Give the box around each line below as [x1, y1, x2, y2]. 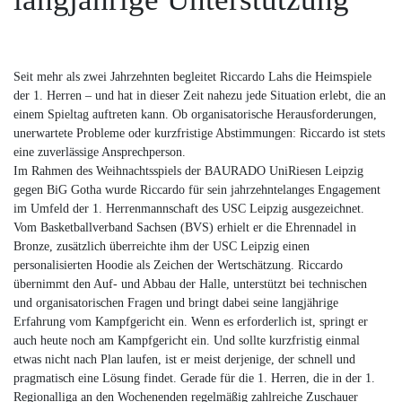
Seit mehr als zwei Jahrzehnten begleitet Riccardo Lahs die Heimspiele [13, 69, 371, 83]
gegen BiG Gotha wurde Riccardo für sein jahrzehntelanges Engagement [13, 182, 380, 197]
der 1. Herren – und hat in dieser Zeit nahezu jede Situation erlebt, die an [13, 88, 386, 102]
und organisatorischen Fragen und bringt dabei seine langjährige [13, 295, 338, 310]
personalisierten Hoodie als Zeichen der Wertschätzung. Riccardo [13, 258, 343, 272]
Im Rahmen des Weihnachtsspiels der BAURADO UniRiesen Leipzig [13, 163, 363, 178]
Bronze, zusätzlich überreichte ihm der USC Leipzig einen [13, 239, 310, 253]
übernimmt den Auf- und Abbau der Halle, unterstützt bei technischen [13, 276, 367, 291]
